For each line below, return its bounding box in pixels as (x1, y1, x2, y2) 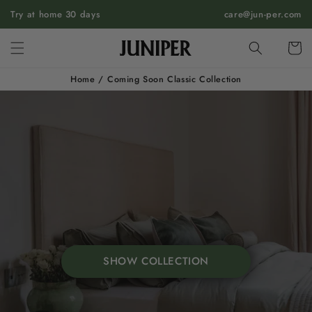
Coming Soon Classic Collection (107, 72, 242, 86)
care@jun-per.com (224, 7, 302, 21)
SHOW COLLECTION (103, 253, 209, 270)
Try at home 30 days (10, 7, 101, 21)
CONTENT (13, 13, 70, 29)
